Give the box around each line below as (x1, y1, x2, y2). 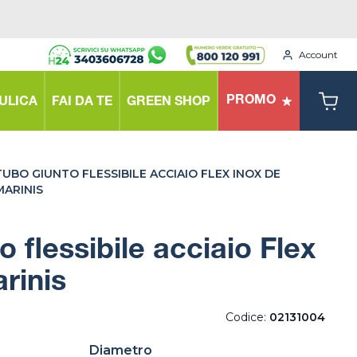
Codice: (226, 310, 269, 324)
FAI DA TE (52, 96, 112, 109)
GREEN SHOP (127, 96, 210, 109)
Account (299, 48, 338, 61)
